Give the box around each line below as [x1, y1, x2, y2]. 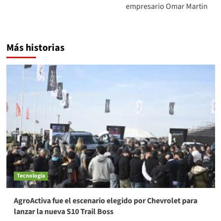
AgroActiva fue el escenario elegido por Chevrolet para [13, 195, 197, 207]
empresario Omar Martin [125, 1, 208, 12]
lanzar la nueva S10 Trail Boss [13, 206, 113, 218]
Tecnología [16, 172, 45, 181]
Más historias [6, 41, 65, 55]
